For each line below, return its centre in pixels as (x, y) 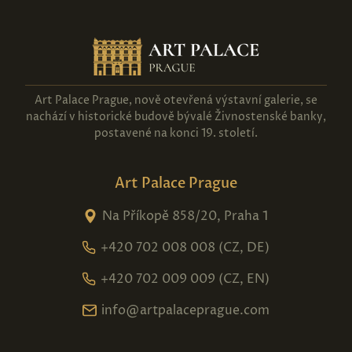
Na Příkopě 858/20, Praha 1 (185, 216)
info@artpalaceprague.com (185, 310)
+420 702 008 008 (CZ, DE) (185, 247)
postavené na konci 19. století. (176, 133)
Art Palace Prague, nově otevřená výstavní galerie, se (176, 100)
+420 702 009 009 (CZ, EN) (185, 279)
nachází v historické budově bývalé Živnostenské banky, (176, 116)
